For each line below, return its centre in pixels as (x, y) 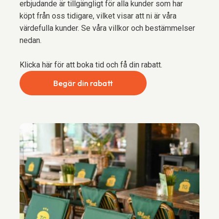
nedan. (31, 40)
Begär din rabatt (83, 83)
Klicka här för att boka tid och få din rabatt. (91, 65)
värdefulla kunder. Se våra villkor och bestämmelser (107, 28)
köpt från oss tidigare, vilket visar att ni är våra (98, 16)
